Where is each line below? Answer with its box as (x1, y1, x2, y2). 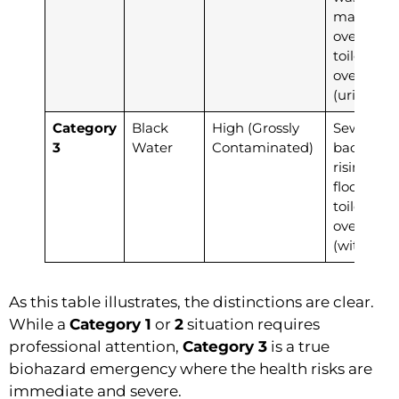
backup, (332, 139, 386, 157)
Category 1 (69, 315, 151, 334)
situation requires (183, 315, 320, 334)
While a (9, 315, 69, 334)
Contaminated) (211, 139, 313, 157)
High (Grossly (211, 119, 299, 137)
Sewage (332, 119, 386, 137)
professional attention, (9, 338, 183, 356)
